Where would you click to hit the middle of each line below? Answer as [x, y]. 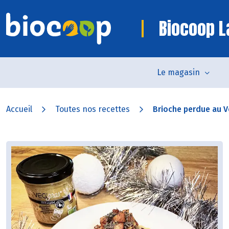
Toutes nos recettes [93, 109]
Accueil [19, 109]
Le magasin [178, 72]
